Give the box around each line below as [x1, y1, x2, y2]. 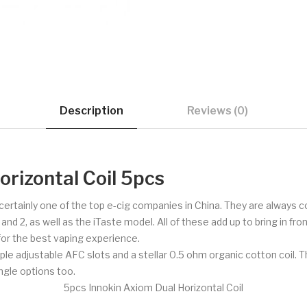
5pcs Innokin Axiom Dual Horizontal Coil [64, 281, 243, 293]
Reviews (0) [186, 103, 248, 117]
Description [59, 103, 123, 117]
